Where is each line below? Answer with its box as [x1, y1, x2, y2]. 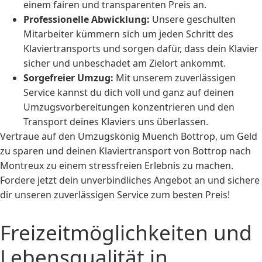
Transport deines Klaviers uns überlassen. [23, 115, 208, 129]
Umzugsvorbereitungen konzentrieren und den [23, 101, 235, 114]
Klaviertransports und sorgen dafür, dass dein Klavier [23, 42, 258, 56]
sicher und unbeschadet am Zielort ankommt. [23, 57, 226, 70]
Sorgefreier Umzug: [23, 71, 113, 85]
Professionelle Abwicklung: [23, 13, 150, 26]
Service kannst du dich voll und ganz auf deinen [23, 86, 234, 99]
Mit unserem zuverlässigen [113, 71, 236, 85]
